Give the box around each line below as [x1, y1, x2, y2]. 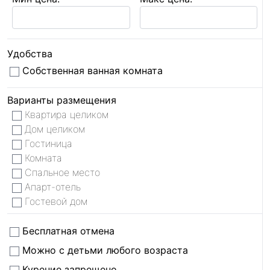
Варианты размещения [7, 94, 116, 106]
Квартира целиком [22, 108, 108, 121]
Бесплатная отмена [19, 225, 115, 237]
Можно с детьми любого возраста [19, 244, 188, 256]
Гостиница [22, 137, 72, 149]
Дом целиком [22, 123, 85, 135]
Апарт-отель [22, 181, 81, 193]
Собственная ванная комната [19, 64, 163, 77]
